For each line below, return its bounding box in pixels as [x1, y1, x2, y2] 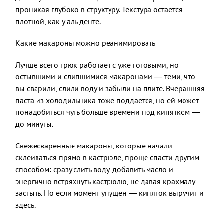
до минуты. [15, 119, 53, 129]
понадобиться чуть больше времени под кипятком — [15, 107, 200, 117]
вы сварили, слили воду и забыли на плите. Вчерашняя [15, 83, 205, 93]
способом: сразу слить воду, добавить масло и [15, 164, 173, 174]
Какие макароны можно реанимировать [15, 38, 155, 48]
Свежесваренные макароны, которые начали [15, 141, 172, 150]
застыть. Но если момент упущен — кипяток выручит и [15, 188, 204, 198]
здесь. [15, 200, 36, 210]
